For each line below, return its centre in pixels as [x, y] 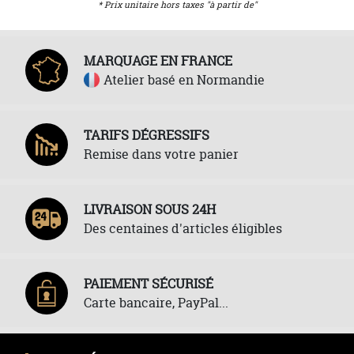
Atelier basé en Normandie [184, 80]
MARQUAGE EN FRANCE [158, 61]
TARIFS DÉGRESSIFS [147, 135]
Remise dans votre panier [161, 154]
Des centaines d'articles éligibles [183, 228]
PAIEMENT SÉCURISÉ [149, 284]
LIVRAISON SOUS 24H [150, 209]
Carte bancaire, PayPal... [156, 303]
